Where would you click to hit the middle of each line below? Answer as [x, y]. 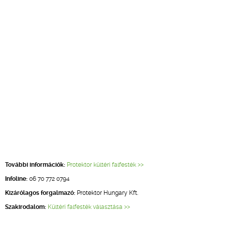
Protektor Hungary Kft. [107, 193]
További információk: [35, 165]
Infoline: [16, 179]
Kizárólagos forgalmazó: [40, 193]
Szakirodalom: [26, 207]
